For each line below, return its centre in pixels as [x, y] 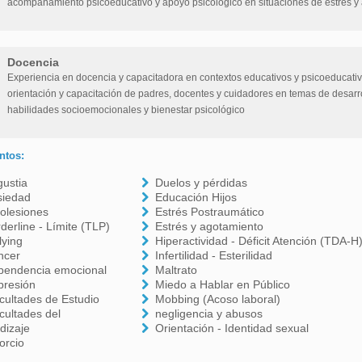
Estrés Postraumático [210, 212]
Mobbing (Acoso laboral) [218, 299]
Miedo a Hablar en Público [223, 284]
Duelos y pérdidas [202, 183]
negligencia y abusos [209, 314]
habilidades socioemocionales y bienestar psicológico [126, 110]
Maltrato [177, 270]
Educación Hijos [196, 197]
